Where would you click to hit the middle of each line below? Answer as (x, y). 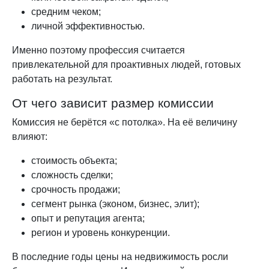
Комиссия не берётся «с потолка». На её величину (125, 122)
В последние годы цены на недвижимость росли (120, 256)
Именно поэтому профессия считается (98, 50)
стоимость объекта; (74, 160)
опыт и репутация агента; (88, 218)
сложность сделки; (72, 175)
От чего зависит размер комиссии (113, 103)
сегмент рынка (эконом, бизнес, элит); (115, 204)
